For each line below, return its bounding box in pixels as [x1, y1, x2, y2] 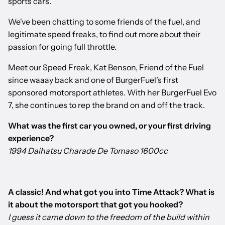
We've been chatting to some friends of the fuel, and [8, 17, 200, 27]
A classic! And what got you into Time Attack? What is [8, 187, 214, 197]
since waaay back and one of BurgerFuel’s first [8, 75, 178, 85]
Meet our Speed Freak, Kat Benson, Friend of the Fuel [8, 62, 204, 73]
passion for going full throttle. [8, 42, 117, 52]
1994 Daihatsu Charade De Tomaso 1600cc [8, 146, 168, 156]
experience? [8, 133, 55, 144]
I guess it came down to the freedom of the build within [8, 212, 209, 222]
